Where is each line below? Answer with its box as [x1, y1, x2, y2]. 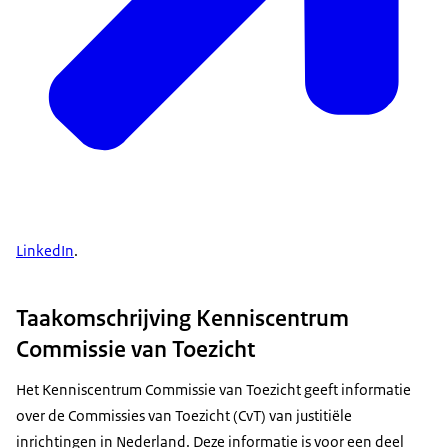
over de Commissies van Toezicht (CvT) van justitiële [16, 405, 352, 425]
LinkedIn [16, 241, 74, 261]
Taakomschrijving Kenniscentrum [16, 302, 349, 333]
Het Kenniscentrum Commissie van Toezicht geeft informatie [16, 379, 411, 399]
